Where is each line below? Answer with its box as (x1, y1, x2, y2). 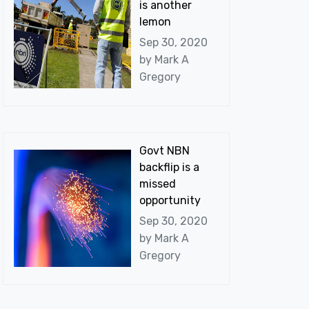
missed (139, 177, 176, 190)
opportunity (139, 193, 201, 207)
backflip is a (139, 160, 199, 174)
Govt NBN (139, 143, 190, 157)
